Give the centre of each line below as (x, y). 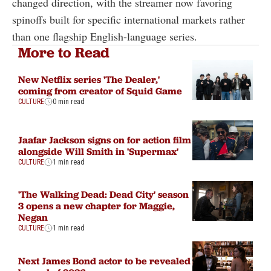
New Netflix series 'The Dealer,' (89, 79)
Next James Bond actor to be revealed (104, 260)
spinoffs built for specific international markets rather (129, 19)
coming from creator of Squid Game (100, 90)
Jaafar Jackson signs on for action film (105, 139)
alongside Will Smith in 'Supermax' (98, 151)
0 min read (69, 101)
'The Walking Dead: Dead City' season (103, 194)
